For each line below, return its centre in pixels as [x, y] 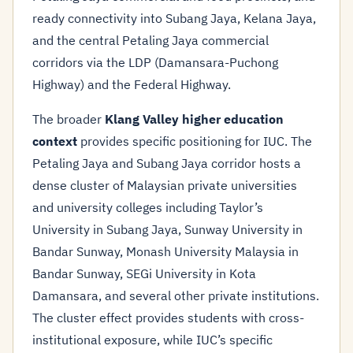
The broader [69, 119]
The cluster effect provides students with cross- [168, 318]
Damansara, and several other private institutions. [176, 295]
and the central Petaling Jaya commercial [150, 40]
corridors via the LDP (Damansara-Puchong [155, 62]
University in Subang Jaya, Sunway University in [167, 229]
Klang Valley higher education [194, 119]
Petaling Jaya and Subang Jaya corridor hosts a [167, 163]
